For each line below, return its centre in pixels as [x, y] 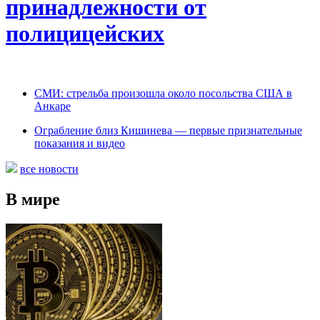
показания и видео [80, 143]
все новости [49, 169]
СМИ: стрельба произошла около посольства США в [163, 93]
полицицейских [85, 34]
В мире [33, 199]
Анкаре [52, 106]
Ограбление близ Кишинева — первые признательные [168, 130]
